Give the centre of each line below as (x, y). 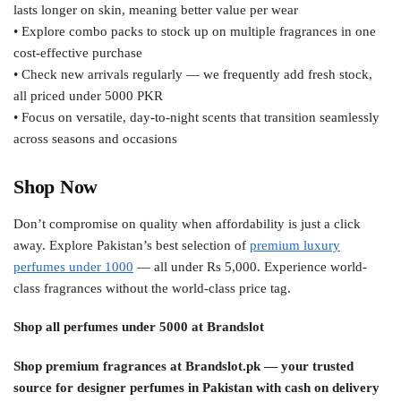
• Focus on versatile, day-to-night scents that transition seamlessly (196, 117)
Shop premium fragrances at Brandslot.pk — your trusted (183, 366)
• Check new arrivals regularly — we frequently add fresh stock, (193, 74)
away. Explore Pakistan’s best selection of (132, 245)
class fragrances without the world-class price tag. (152, 288)
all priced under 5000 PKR (88, 95)
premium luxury (295, 245)
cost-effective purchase (78, 52)
